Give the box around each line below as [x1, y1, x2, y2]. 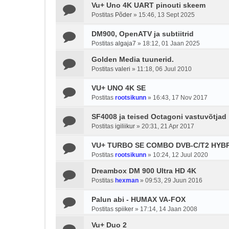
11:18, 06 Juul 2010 [137, 65, 192, 73]
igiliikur [115, 123, 135, 130]
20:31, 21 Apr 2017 [142, 123, 194, 130]
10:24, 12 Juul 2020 [153, 151, 208, 158]
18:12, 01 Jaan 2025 [143, 40, 200, 47]
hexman [115, 177, 139, 184]
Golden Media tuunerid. [91, 55, 174, 63]
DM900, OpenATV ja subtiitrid [91, 30, 194, 38]
